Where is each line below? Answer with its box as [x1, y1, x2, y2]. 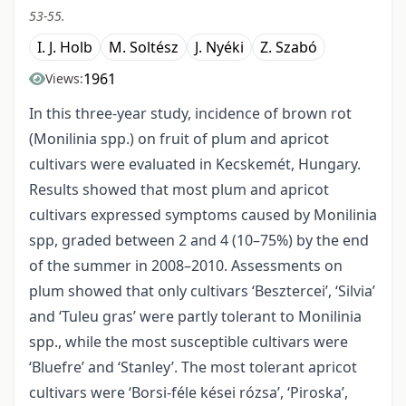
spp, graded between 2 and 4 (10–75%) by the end [29, 230, 369, 251]
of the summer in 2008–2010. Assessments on [29, 256, 343, 276]
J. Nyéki [195, 37, 244, 58]
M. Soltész [109, 37, 179, 58]
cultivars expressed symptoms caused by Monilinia [29, 205, 377, 226]
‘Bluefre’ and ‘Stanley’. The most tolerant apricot [29, 357, 357, 378]
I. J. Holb [37, 37, 92, 58]
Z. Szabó [260, 37, 317, 58]
